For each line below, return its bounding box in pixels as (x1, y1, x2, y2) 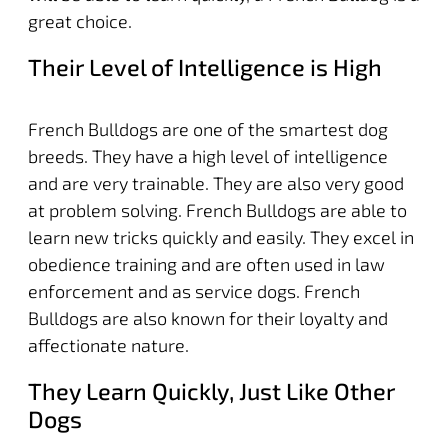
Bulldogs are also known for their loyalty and (27, 306, 388, 329)
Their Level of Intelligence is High (27, 52, 382, 81)
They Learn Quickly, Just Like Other (27, 376, 395, 405)
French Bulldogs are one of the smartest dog (27, 117, 388, 140)
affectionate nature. (27, 333, 189, 356)
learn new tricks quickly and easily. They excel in (27, 225, 414, 248)
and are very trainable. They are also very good (27, 171, 404, 194)
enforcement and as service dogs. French (27, 279, 360, 302)
